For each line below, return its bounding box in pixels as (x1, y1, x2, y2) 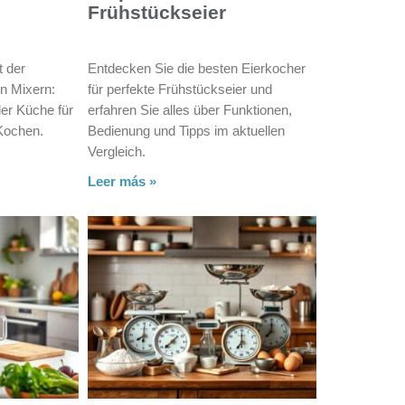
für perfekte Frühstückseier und (87, 80, 272, 97)
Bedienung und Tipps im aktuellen (87, 122, 285, 138)
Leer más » (87, 173, 156, 189)
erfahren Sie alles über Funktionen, (87, 101, 292, 118)
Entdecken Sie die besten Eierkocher (87, 60, 306, 76)
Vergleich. (87, 143, 146, 159)
